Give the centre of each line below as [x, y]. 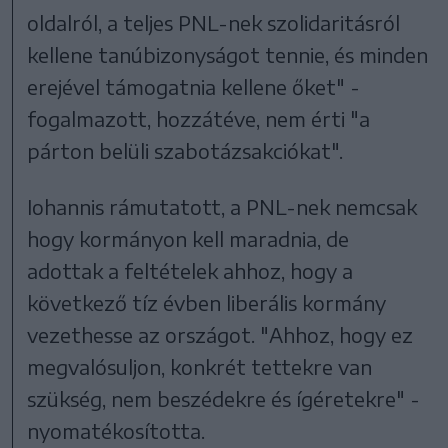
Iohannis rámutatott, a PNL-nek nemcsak [222, 207]
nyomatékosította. [116, 431]
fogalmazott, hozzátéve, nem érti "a [199, 119]
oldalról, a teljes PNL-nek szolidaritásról [214, 23]
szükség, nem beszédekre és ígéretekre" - [224, 399]
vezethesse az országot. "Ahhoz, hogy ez [220, 335]
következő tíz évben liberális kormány [207, 303]
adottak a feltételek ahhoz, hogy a [190, 271]
